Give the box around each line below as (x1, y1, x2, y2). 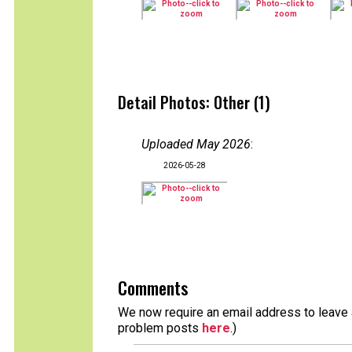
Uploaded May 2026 (141, 137, 251, 152)
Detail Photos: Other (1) (118, 90, 270, 114)
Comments (118, 275, 188, 300)
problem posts (118, 321, 202, 335)
